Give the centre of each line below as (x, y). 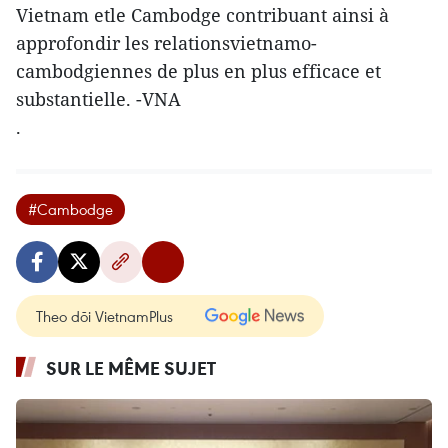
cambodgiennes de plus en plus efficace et (198, 70)
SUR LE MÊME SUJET (131, 367)
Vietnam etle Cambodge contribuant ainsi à (202, 14)
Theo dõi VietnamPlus (104, 315)
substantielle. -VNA (98, 98)
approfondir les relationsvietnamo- (166, 42)
